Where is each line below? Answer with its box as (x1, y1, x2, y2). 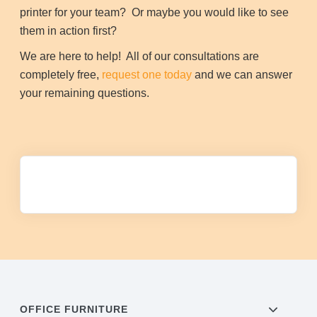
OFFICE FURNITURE (20, 304, 129, 316)
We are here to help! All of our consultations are (20, 50, 260, 63)
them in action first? (20, 25, 117, 38)
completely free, (20, 69, 103, 81)
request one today (102, 69, 192, 81)
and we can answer (192, 69, 293, 81)
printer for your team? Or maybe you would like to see (20, 6, 289, 19)
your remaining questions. (20, 87, 150, 100)
